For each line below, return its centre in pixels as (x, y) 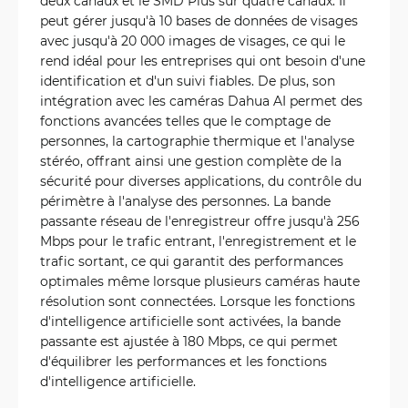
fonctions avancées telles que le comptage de (185, 121)
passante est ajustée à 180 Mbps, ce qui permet (189, 341)
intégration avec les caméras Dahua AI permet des (201, 101)
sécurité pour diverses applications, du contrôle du (201, 181)
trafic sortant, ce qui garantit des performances (192, 261)
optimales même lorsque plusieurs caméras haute (200, 281)
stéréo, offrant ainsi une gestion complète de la (191, 161)
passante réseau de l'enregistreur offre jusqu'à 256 (200, 221)
